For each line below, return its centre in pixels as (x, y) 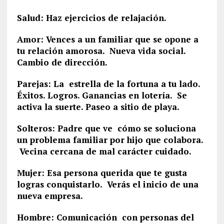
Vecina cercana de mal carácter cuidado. (104, 151)
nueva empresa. (50, 196)
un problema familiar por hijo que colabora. (110, 140)
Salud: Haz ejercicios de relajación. (91, 18)
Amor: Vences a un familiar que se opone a (107, 39)
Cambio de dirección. (62, 62)
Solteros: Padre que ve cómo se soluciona (106, 128)
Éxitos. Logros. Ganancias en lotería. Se (102, 95)
